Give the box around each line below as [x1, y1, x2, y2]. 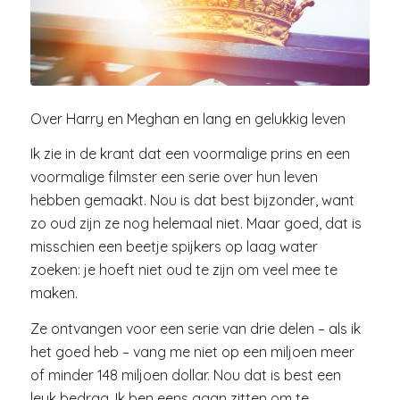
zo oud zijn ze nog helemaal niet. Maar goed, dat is [29, 214, 362, 233]
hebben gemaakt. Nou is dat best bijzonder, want [29, 191, 354, 210]
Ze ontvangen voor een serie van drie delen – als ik [29, 319, 361, 337]
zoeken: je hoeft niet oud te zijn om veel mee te [29, 261, 337, 279]
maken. [29, 284, 81, 303]
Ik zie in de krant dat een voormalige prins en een [29, 145, 350, 163]
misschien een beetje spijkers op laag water [29, 237, 318, 256]
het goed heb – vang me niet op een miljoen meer [29, 342, 354, 361]
